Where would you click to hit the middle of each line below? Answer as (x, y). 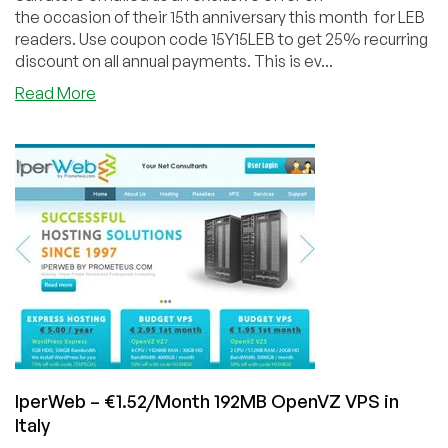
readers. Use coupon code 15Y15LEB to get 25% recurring (221, 38)
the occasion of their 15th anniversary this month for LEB (220, 16)
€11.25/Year (136, 157)
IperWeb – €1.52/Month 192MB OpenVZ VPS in (207, 400)
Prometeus (136, 113)
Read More (55, 92)
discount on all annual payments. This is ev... (174, 60)
